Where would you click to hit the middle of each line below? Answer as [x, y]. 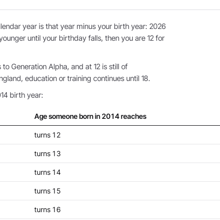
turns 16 [48, 209]
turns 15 [48, 191]
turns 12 [48, 135]
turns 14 [48, 172]
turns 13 [48, 153]
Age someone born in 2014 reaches [90, 116]
